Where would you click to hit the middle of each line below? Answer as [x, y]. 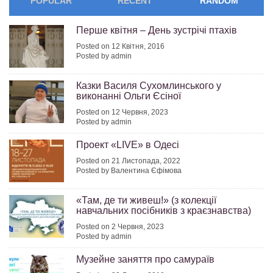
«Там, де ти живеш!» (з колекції [146, 200]
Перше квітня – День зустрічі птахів [157, 30]
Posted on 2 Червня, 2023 [120, 227]
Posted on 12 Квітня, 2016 [120, 47]
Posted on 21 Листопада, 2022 [128, 161]
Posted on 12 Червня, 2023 [122, 112]
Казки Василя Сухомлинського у [149, 86]
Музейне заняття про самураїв [145, 260]
